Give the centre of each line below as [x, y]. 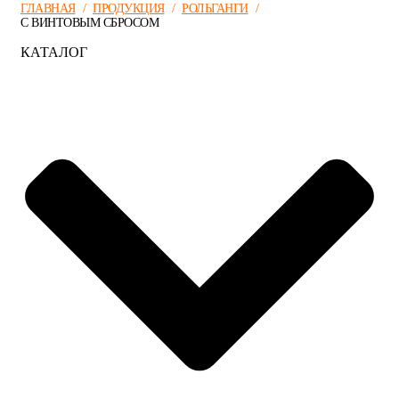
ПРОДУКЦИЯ [129, 8]
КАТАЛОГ [54, 52]
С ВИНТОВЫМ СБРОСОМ [90, 23]
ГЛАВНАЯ [48, 8]
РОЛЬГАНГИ [215, 8]
